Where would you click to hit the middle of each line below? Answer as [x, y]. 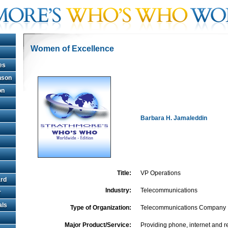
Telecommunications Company [183, 208]
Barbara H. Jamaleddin [174, 118]
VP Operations [161, 173]
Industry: [118, 190]
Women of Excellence [72, 49]
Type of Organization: [101, 208]
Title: [124, 173]
